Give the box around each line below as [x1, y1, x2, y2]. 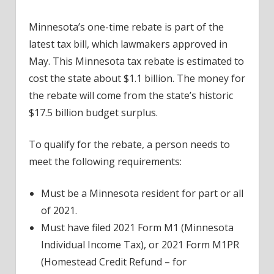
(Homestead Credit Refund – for [40, 254, 187, 268]
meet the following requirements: [28, 154, 182, 168]
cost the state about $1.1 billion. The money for [28, 71, 245, 85]
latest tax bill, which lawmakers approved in [28, 37, 228, 51]
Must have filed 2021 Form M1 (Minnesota [40, 220, 234, 234]
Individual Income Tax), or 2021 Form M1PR [40, 237, 239, 251]
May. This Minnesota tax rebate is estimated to [28, 54, 244, 68]
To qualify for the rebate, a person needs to [28, 137, 230, 151]
